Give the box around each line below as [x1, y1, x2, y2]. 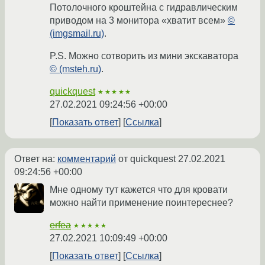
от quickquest [116, 154, 178, 164]
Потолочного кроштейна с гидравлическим [50, 2, 238, 13]
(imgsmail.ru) [50, 28, 104, 39]
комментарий [57, 154, 116, 164]
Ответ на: [14, 154, 57, 164]
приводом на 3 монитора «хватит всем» [50, 15, 228, 26]
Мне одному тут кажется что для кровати [50, 185, 228, 195]
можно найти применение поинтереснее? [50, 198, 233, 208]
